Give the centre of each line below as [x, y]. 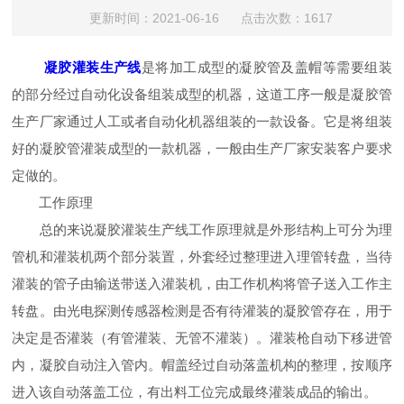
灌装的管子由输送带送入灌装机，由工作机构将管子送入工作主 [202, 284]
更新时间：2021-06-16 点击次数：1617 [211, 18]
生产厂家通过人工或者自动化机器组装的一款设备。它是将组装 [202, 121]
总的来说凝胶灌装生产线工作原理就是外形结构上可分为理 [202, 230]
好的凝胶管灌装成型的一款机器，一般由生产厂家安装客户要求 [202, 148]
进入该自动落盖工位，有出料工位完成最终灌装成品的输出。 [195, 392]
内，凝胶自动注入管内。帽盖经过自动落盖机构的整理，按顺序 [202, 365]
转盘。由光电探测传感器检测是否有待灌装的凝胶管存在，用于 [202, 311]
